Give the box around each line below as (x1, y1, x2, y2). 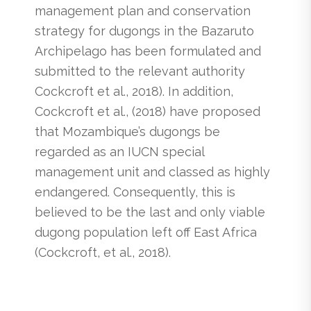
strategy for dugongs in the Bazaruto (35, 24, 254, 39)
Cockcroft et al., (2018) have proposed (35, 104, 260, 119)
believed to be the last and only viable (35, 205, 265, 220)
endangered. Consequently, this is (35, 185, 235, 200)
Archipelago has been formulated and (35, 44, 261, 59)
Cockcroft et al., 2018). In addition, (35, 84, 233, 99)
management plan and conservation (35, 3, 251, 19)
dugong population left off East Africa (35, 225, 257, 240)
